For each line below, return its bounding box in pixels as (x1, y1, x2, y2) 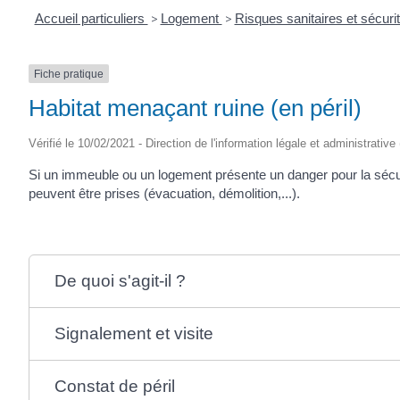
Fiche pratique (34, 67, 104, 80)
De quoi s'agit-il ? (54, 271, 186, 290)
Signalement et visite (54, 323, 213, 343)
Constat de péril (54, 376, 175, 396)
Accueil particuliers (34, 10, 148, 26)
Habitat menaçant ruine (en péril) (29, 94, 362, 121)
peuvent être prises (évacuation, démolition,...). (29, 185, 300, 201)
